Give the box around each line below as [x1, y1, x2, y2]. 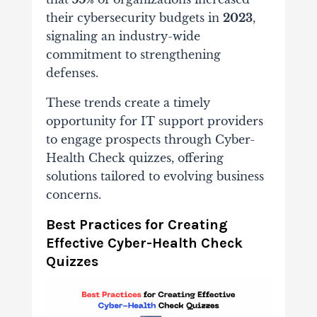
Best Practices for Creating [45, 217, 228, 234]
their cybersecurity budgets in [45, 11, 223, 25]
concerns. [45, 188, 101, 202]
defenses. [45, 66, 98, 81]
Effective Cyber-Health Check [45, 235, 243, 252]
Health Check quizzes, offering [45, 151, 224, 166]
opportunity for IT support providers [45, 114, 263, 129]
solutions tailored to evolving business [45, 169, 264, 184]
